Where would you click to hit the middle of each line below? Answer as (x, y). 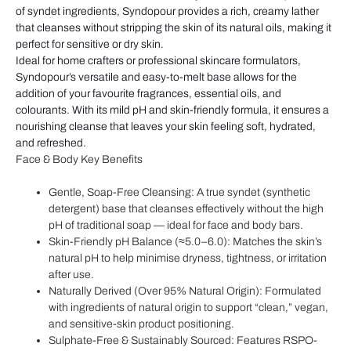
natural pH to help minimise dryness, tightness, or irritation (188, 259)
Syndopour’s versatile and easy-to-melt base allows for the (156, 78)
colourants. (44, 110)
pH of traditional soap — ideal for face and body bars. (176, 226)
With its (90, 110)
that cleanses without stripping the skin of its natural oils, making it (174, 28)
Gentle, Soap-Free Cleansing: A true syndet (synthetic (179, 193)
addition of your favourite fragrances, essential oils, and (148, 94)
